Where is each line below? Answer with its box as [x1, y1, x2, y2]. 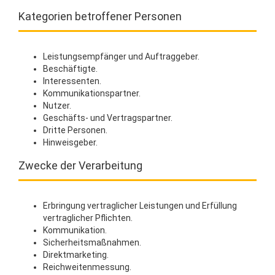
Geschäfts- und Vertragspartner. [43, 113, 172, 123]
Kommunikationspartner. [43, 88, 141, 98]
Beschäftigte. [43, 64, 98, 74]
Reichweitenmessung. [43, 262, 131, 272]
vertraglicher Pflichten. [43, 213, 133, 223]
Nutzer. [43, 101, 71, 110]
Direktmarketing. [43, 250, 109, 260]
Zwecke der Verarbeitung [18, 159, 142, 172]
